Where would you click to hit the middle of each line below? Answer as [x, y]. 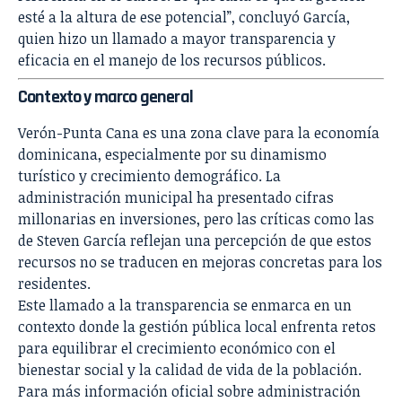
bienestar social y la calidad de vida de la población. [190, 370]
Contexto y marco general [105, 97]
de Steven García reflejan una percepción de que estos [195, 241]
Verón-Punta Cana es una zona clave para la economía [199, 133]
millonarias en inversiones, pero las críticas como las [196, 219]
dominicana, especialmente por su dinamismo [172, 155]
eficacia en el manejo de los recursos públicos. [172, 61]
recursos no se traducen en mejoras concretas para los [200, 262]
